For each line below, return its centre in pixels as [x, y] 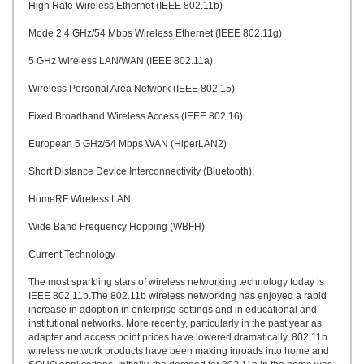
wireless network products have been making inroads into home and [179, 351]
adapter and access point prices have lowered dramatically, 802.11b [178, 337]
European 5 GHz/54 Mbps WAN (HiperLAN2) [128, 144]
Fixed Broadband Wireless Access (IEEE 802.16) [136, 116]
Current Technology [72, 254]
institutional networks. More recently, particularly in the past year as [175, 323]
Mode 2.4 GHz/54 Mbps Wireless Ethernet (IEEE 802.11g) [155, 33]
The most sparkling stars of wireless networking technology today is [176, 282]
